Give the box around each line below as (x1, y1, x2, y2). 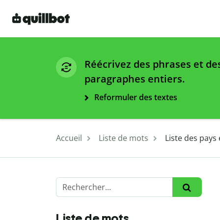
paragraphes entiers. (84, 72, 185, 86)
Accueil (56, 133, 82, 144)
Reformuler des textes (94, 92, 177, 103)
